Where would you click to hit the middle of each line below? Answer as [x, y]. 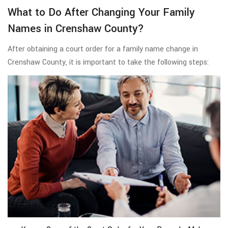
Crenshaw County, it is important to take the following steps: [109, 63]
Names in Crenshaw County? [77, 29]
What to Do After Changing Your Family [101, 12]
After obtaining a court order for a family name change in [103, 49]
